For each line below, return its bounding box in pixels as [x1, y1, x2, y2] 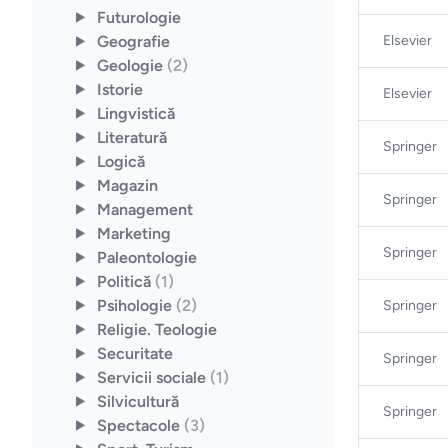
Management [96, 199, 193, 219]
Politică [96, 271, 155, 291]
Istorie [96, 79, 143, 99]
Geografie [96, 31, 170, 51]
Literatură [96, 127, 167, 147]
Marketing [96, 223, 171, 243]
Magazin [96, 175, 158, 195]
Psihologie [96, 295, 176, 315]
